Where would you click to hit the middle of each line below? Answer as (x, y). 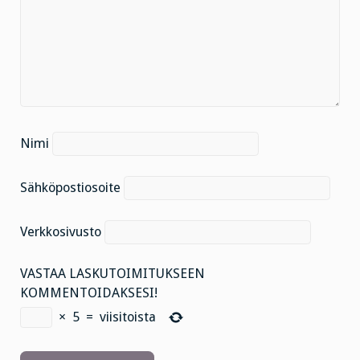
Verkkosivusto (61, 231)
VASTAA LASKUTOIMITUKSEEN (112, 273)
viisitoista (128, 317)
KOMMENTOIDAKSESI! (89, 292)
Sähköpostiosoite (70, 188)
